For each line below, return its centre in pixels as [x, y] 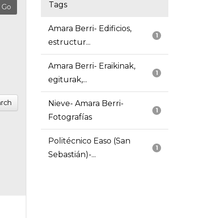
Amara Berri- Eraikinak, [91, 66]
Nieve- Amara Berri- [86, 104]
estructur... [69, 42]
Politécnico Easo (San [89, 141]
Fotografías [70, 117]
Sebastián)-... [72, 155]
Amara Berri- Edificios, [90, 29]
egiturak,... [67, 80]
